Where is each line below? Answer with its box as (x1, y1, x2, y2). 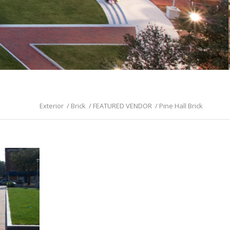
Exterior (39, 101, 64, 110)
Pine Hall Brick (159, 101, 203, 110)
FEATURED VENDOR (92, 101, 152, 110)
